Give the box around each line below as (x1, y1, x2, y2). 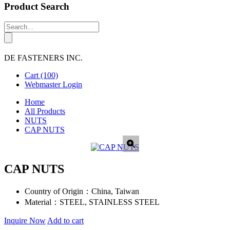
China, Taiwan (91, 187, 139, 196)
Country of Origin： (25, 187, 91, 196)
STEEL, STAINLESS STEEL (60, 198, 160, 207)
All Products (25, 107, 65, 116)
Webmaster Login (25, 80, 82, 89)
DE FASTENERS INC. (4, 53, 83, 63)
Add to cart (47, 216, 84, 225)
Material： (25, 198, 60, 207)
